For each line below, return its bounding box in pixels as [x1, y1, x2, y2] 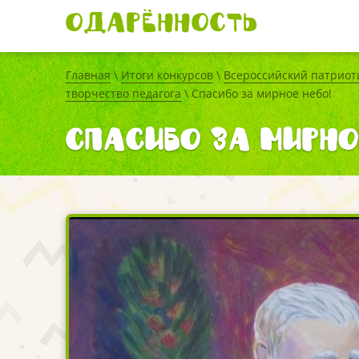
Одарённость [66, 9, 258, 35]
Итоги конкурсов [121, 67, 213, 83]
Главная [66, 67, 111, 83]
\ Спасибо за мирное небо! [181, 86, 332, 101]
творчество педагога [66, 86, 181, 101]
